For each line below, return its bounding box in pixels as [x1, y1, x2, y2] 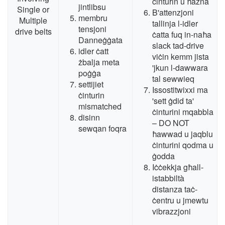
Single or [17, 4, 49, 16]
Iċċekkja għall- [152, 161, 203, 173]
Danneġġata [78, 34, 123, 46]
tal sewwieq [152, 73, 194, 85]
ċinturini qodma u [152, 139, 213, 151]
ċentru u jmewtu [152, 194, 208, 206]
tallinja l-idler [152, 18, 198, 30]
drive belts [15, 26, 52, 38]
